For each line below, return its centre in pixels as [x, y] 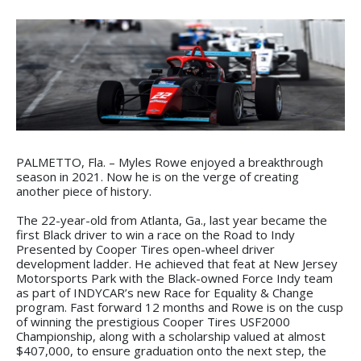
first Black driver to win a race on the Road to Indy [156, 234]
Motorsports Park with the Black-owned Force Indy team [174, 278]
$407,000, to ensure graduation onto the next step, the [171, 350]
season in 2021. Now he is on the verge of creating [158, 176]
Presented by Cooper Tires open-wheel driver [145, 249]
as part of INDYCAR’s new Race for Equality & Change [165, 292]
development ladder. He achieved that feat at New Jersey [177, 263]
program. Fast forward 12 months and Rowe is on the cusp [180, 307]
